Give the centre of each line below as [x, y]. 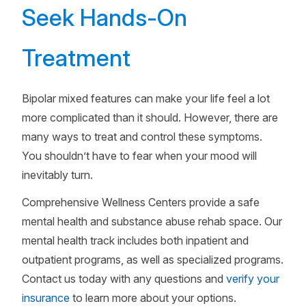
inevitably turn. [57, 175]
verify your [253, 279]
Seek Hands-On [105, 17]
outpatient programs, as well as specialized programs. [153, 260]
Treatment [76, 58]
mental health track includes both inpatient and [135, 240]
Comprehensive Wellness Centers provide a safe [141, 202]
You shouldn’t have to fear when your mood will [139, 156]
